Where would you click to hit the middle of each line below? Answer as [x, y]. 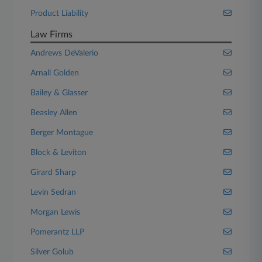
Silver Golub [52, 252]
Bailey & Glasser [59, 93]
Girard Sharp [54, 173]
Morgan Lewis [56, 212]
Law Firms [52, 35]
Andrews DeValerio [65, 53]
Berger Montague [62, 133]
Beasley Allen [54, 113]
